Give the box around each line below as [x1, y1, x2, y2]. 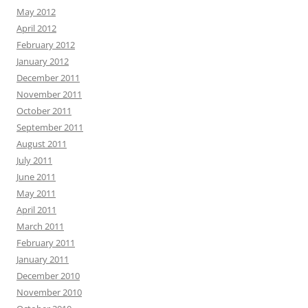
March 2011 [16, 220, 64, 233]
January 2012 [16, 55, 69, 68]
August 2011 [16, 137, 67, 151]
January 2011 [16, 253, 69, 266]
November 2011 [16, 88, 82, 101]
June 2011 [16, 170, 56, 184]
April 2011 [16, 203, 56, 217]
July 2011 [16, 154, 52, 167]
